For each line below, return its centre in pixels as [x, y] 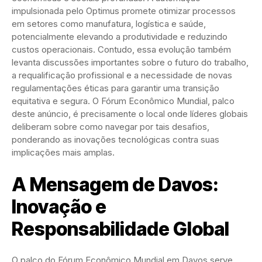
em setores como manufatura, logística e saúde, [109, 23]
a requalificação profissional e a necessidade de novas [122, 75]
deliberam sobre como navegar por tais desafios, [111, 126]
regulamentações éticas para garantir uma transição [116, 88]
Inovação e [59, 206]
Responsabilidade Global [120, 229]
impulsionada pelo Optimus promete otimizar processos [124, 11]
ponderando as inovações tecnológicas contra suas [116, 139]
